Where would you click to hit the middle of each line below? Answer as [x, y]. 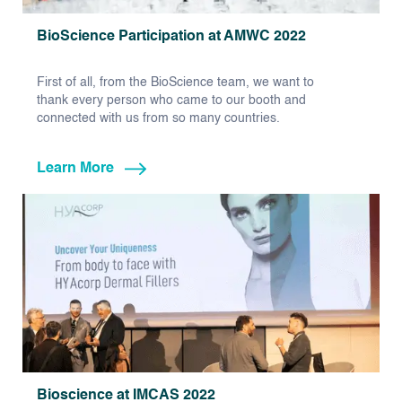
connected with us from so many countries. [158, 119]
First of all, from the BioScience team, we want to [175, 83]
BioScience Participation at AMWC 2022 [171, 37]
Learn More [75, 169]
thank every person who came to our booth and [171, 101]
